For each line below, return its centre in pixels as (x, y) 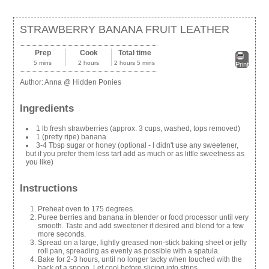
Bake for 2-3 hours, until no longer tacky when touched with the (140, 259)
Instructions (49, 189)
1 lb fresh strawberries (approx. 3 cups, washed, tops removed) (138, 129)
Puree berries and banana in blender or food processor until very (144, 217)
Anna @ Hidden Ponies (83, 82)
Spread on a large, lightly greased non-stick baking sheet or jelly (143, 242)
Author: (32, 82)
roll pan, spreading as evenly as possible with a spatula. (129, 251)
